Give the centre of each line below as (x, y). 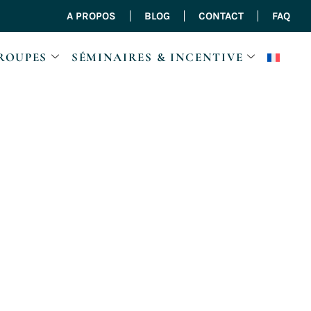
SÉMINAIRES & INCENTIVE (157, 58)
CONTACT (221, 16)
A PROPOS (91, 16)
